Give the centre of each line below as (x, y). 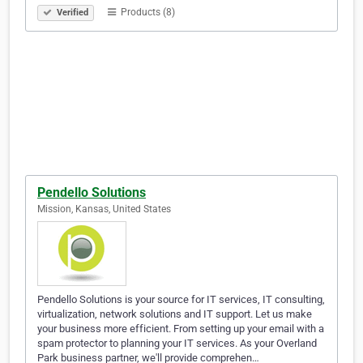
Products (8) (147, 13)
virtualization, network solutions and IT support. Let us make (175, 314)
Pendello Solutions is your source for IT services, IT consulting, (181, 300)
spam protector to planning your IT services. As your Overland (177, 344)
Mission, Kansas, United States (104, 209)
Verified (71, 13)
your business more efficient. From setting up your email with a (181, 329)
